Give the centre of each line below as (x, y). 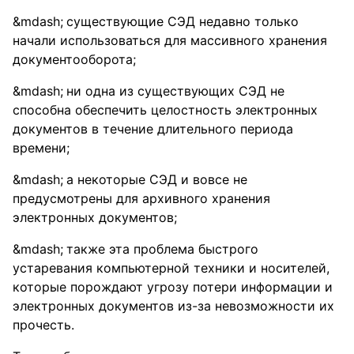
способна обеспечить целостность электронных (165, 110)
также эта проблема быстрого (162, 249)
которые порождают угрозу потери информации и (173, 287)
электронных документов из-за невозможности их (173, 306)
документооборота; (74, 59)
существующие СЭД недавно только (183, 21)
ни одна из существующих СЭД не (175, 91)
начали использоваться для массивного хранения (170, 40)
